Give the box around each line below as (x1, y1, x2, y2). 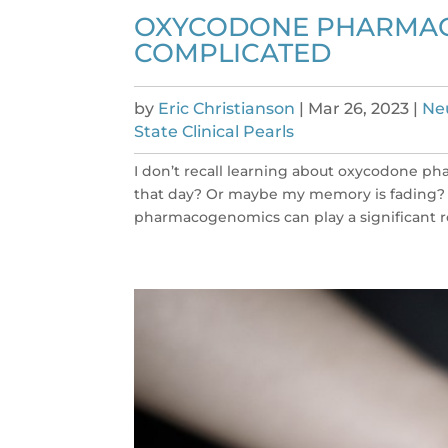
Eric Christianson (158, 99, 296, 119)
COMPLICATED (134, 37, 332, 70)
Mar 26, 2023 (308, 99, 410, 119)
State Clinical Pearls (134, 122, 295, 142)
